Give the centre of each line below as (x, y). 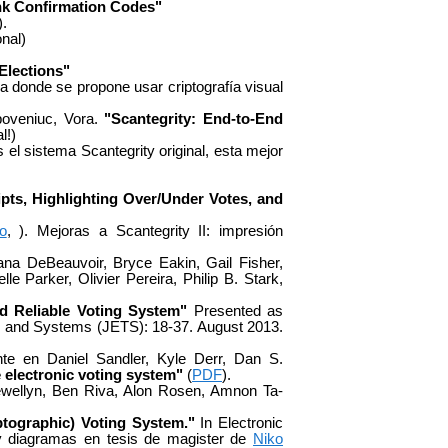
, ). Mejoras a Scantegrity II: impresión (145, 230)
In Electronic (239, 422)
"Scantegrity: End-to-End (193, 118)
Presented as (235, 310)
